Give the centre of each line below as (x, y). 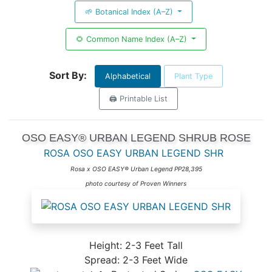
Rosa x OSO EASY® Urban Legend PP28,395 (136, 168)
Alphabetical (128, 76)
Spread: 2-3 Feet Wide (136, 260)
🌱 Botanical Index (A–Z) (131, 12)
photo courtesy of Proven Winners (136, 183)
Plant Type (193, 76)
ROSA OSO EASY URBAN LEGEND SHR (134, 153)
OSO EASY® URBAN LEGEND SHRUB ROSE (136, 138)
